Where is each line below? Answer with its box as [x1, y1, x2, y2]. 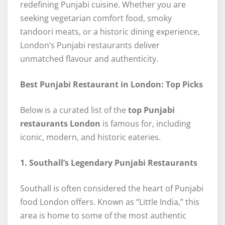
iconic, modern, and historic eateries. [20, 132, 161, 143]
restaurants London [20, 118, 100, 130]
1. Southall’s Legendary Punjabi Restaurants [20, 157, 197, 169]
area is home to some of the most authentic [20, 210, 186, 221]
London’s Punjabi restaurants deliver [20, 40, 160, 51]
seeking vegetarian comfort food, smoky [20, 13, 172, 24]
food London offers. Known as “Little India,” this [20, 196, 199, 208]
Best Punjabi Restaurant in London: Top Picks [20, 79, 203, 90]
